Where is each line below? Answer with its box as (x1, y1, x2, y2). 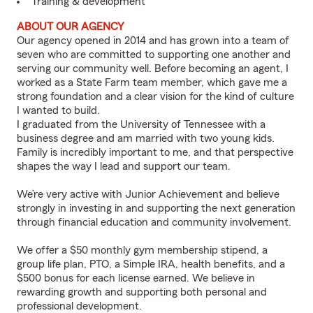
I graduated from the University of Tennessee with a (17, 119, 265, 130)
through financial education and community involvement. (17, 217, 291, 228)
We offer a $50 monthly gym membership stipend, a (17, 245, 268, 256)
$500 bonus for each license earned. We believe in (17, 272, 255, 284)
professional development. (17, 300, 142, 312)
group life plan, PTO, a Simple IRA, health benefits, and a (17, 259, 285, 270)
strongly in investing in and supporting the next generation (17, 203, 296, 214)
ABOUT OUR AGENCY (17, 21, 124, 32)
